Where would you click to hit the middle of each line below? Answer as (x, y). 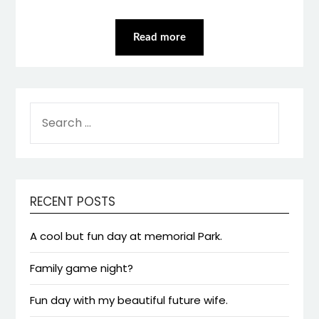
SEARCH (50, 110)
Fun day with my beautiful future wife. (129, 300)
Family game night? (82, 268)
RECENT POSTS (73, 201)
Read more (159, 37)
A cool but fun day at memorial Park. (126, 236)
